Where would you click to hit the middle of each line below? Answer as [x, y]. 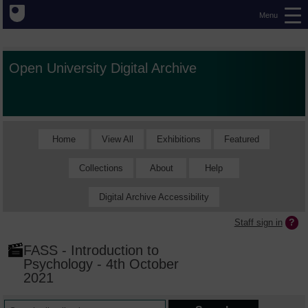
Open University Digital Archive [103, 68]
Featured [241, 139]
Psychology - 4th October [101, 264]
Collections [101, 168]
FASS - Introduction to [91, 250]
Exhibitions [178, 139]
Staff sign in [258, 222]
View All [117, 139]
